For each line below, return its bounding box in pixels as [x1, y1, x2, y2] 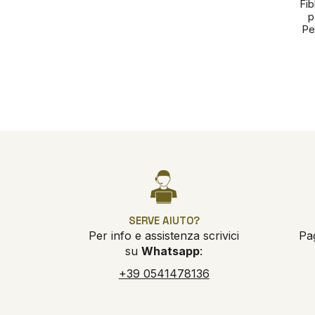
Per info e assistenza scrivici [89, 229, 240, 243]
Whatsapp [141, 244, 200, 259]
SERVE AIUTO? [128, 214, 200, 228]
